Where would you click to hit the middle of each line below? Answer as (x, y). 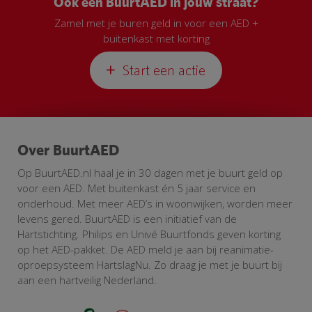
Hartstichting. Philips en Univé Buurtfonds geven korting (149, 234)
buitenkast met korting (156, 39)
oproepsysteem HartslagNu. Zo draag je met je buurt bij (150, 265)
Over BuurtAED (69, 150)
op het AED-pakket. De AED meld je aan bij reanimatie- (146, 250)
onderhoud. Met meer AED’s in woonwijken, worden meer (155, 204)
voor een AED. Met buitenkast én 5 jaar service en (136, 188)
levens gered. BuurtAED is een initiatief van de (127, 219)
